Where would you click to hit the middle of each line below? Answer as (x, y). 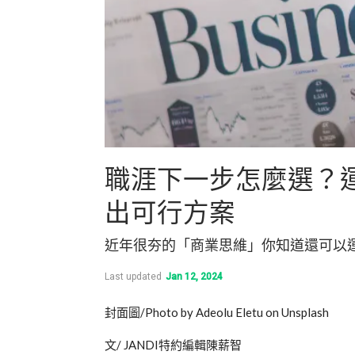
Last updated (134, 276)
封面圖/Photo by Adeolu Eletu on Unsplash (217, 312)
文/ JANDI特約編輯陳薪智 (173, 344)
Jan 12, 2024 (194, 276)
